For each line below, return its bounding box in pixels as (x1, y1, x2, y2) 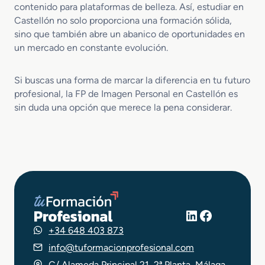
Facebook (198, 206, 260, 224)
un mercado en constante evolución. (14, 42, 168, 53)
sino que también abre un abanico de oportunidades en (14, 28, 245, 40)
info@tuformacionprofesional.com (49, 241, 194, 253)
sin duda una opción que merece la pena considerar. (14, 102, 232, 113)
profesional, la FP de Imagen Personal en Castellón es (14, 88, 238, 99)
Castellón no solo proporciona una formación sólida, (14, 15, 232, 26)
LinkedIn (184, 206, 237, 224)
